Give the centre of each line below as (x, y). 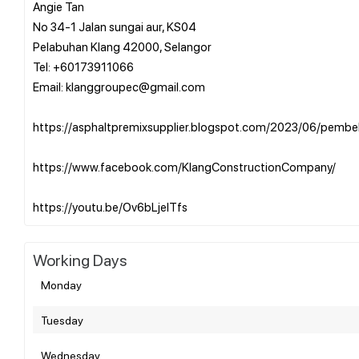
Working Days (80, 259)
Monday (61, 284)
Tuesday (62, 319)
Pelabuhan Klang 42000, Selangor (122, 46)
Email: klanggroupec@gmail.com (119, 86)
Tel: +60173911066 (83, 66)
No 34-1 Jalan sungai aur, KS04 (115, 26)
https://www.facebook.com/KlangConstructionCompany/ (184, 166)
